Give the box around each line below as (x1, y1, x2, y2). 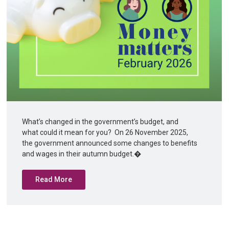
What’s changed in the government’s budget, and (22, 118, 179, 126)
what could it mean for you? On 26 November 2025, (22, 128, 189, 136)
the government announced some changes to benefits (22, 139, 198, 147)
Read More (35, 175, 73, 184)
